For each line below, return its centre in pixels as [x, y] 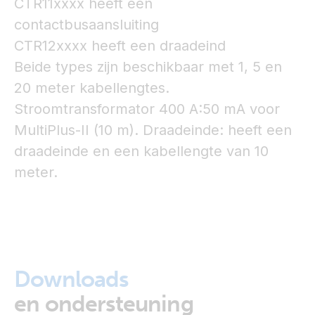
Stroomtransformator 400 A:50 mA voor [147, 109]
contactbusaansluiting [86, 25]
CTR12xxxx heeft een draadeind [120, 46]
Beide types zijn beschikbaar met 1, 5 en [148, 67]
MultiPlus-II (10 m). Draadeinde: [121, 130]
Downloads [71, 279]
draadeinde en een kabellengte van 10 [141, 151]
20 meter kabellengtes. [92, 88]
